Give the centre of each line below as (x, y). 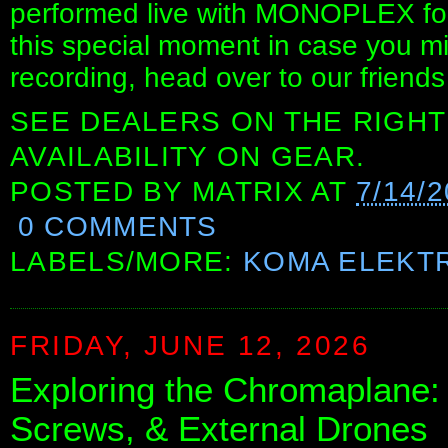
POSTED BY (101, 191)
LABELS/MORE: (126, 261)
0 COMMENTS (117, 226)
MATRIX (248, 191)
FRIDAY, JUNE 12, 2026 (190, 346)
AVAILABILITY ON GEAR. (188, 156)
